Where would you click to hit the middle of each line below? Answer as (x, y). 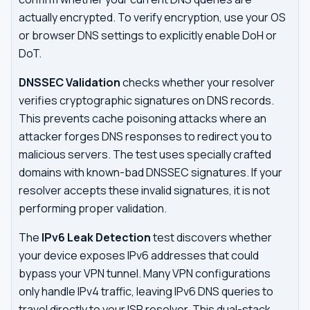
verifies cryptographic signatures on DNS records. (146, 100)
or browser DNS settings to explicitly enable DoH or (148, 35)
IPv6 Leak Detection (96, 237)
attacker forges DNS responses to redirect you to (145, 136)
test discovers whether (211, 237)
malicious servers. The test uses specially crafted (145, 154)
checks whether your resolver (198, 82)
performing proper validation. (93, 208)
